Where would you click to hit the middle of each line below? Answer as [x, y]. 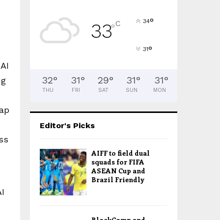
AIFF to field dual [121, 153]
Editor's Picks [67, 125]
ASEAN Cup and [118, 171]
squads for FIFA [118, 162]
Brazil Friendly [118, 179]
